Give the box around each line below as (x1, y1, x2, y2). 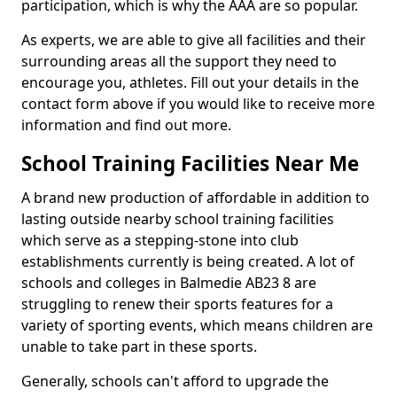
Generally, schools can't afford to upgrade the (21, 371, 329, 391)
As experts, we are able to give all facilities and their (21, 30, 366, 50)
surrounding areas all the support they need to (21, 51, 337, 71)
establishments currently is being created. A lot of (21, 252, 354, 271)
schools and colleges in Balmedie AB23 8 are (21, 273, 316, 292)
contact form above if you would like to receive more (21, 94, 375, 113)
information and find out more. (21, 115, 235, 135)
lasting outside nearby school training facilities (21, 209, 334, 229)
